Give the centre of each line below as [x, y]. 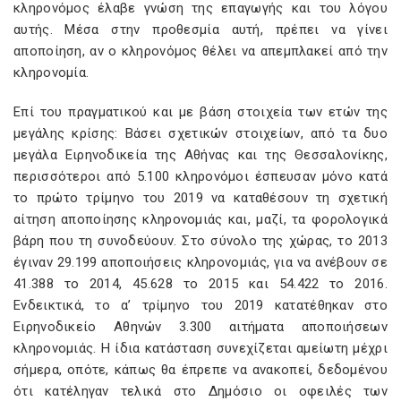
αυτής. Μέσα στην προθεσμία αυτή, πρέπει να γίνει [200, 30]
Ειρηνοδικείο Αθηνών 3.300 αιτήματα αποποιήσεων [200, 327]
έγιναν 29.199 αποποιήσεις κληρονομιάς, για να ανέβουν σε [200, 262]
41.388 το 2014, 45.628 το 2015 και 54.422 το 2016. [200, 284]
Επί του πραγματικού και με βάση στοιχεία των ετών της [200, 112]
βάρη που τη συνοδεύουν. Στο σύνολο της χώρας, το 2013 [200, 241]
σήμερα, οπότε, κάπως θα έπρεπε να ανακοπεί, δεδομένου [200, 370]
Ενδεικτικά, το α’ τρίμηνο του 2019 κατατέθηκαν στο [200, 305]
